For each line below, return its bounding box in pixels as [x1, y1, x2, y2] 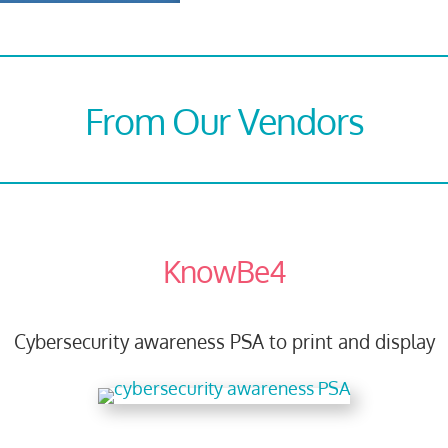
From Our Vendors [84, 98, 364, 144]
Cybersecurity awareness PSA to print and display [13, 329, 435, 354]
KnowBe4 [162, 252, 286, 291]
